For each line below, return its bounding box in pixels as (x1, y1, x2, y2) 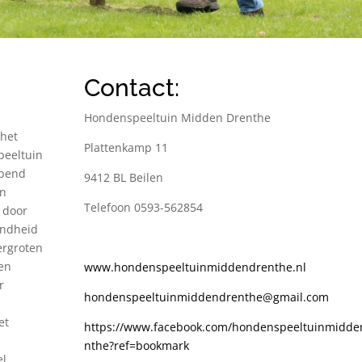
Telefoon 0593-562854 (83, 200, 203, 216)
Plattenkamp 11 (83, 140, 168, 156)
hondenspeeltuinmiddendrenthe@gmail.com (83, 289, 329, 305)
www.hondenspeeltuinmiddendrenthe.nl (83, 259, 306, 276)
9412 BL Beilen (83, 170, 163, 186)
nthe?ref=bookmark (83, 338, 189, 354)
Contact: (83, 74, 179, 103)
